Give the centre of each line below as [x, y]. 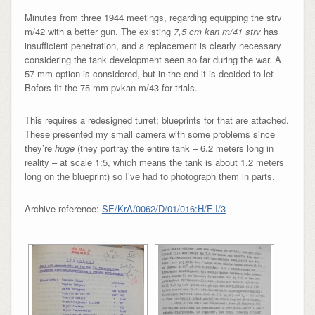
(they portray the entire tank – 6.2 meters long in [174, 148]
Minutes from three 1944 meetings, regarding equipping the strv [153, 18]
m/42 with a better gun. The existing [99, 32]
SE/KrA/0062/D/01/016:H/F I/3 [163, 209]
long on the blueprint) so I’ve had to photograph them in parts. [149, 176]
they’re [39, 148]
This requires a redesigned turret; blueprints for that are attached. [156, 120]
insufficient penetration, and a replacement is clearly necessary [153, 46]
